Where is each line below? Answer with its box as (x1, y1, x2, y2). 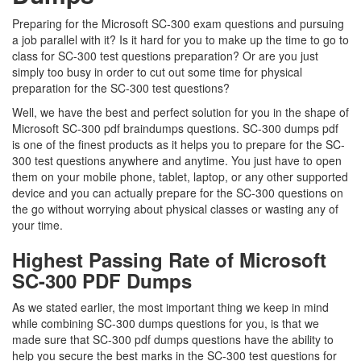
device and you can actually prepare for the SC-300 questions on (12, 185, 343, 201)
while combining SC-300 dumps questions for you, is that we (12, 315, 319, 331)
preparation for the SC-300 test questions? (12, 80, 230, 96)
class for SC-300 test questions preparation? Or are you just (12, 48, 318, 64)
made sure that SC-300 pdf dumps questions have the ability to (12, 331, 334, 347)
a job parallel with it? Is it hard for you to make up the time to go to (12, 31, 349, 48)
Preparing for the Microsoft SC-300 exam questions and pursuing (12, 15, 344, 31)
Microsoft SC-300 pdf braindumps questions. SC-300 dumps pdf (12, 120, 338, 136)
